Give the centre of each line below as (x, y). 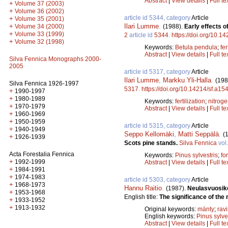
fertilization (190, 101)
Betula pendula (196, 47)
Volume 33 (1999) (39, 34)
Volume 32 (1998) (39, 42)
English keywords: (170, 216)
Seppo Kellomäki (149, 134)
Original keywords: (171, 209)
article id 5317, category (158, 72)
